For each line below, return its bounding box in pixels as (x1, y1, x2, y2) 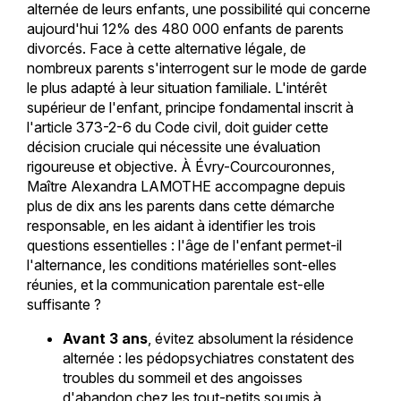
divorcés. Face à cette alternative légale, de (26, 39, 306, 58)
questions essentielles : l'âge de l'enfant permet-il (26, 236, 342, 255)
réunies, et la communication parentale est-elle (26, 276, 325, 294)
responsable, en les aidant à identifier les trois (26, 217, 316, 235)
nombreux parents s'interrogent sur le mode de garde (26, 59, 367, 78)
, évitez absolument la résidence (147, 329, 354, 348)
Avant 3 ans (62, 329, 148, 348)
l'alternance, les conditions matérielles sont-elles (26, 256, 337, 275)
